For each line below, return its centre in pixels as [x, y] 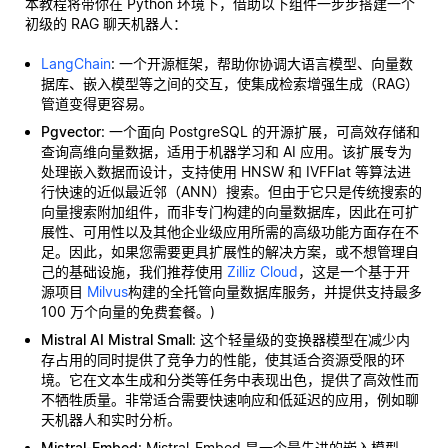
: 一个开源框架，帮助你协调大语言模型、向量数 [262, 63]
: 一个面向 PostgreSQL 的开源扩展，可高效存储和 [260, 131]
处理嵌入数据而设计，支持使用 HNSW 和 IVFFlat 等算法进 [226, 171]
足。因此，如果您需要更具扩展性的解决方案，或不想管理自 [230, 251]
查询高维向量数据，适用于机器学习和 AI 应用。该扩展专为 [226, 151]
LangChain [76, 63]
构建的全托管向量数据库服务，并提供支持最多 [275, 291]
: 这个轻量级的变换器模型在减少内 [301, 339]
